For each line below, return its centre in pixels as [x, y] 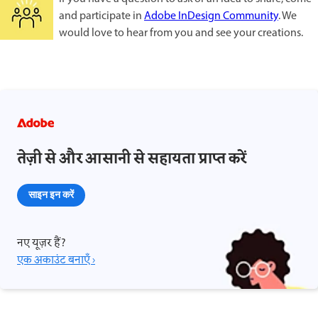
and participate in [102, 16]
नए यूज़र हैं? [42, 243]
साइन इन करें [51, 194]
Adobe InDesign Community [211, 16]
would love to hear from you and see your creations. [181, 33]
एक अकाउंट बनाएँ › [56, 260]
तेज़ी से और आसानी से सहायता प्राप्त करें [132, 159]
